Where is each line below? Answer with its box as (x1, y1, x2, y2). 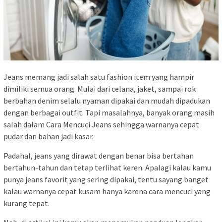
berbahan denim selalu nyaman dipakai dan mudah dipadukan (3, 96, 210, 106)
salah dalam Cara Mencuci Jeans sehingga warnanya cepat (3, 119, 199, 130)
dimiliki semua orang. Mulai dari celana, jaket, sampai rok (3, 84, 196, 94)
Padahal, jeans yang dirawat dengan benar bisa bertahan (3, 151, 194, 161)
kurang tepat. (3, 198, 50, 209)
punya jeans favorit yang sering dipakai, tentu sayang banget (3, 174, 209, 185)
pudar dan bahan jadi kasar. (3, 131, 94, 142)
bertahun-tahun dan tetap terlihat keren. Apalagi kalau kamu (3, 163, 211, 173)
